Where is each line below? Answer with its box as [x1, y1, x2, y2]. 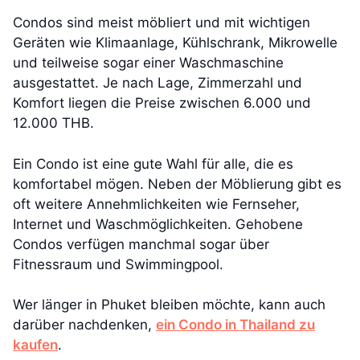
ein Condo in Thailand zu [156, 317, 315, 333]
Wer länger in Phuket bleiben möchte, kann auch [13, 297, 325, 313]
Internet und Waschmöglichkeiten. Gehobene [13, 215, 303, 232]
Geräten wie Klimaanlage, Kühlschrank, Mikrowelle [13, 35, 337, 51]
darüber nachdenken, [13, 317, 156, 333]
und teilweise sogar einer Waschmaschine [13, 55, 284, 72]
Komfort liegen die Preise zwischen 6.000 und [13, 95, 311, 112]
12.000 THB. [13, 115, 94, 132]
